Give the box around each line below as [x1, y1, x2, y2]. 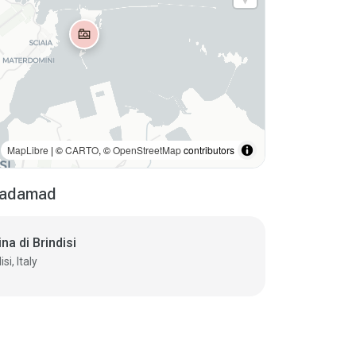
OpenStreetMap [112, 143, 181, 157]
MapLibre [6, 143, 48, 157]
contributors [180, 143, 234, 157]
